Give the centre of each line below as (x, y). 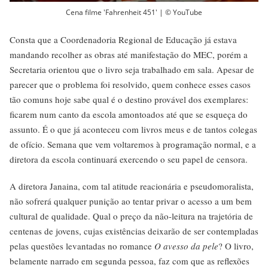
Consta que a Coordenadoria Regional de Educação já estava (123, 40)
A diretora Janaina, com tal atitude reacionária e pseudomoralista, (132, 186)
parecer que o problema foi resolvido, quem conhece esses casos (130, 85)
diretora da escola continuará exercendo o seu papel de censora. (129, 159)
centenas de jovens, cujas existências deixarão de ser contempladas (134, 231)
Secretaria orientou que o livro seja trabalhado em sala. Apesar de (132, 70)
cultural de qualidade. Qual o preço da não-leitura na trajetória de (131, 216)
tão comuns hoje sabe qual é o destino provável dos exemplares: (129, 100)
